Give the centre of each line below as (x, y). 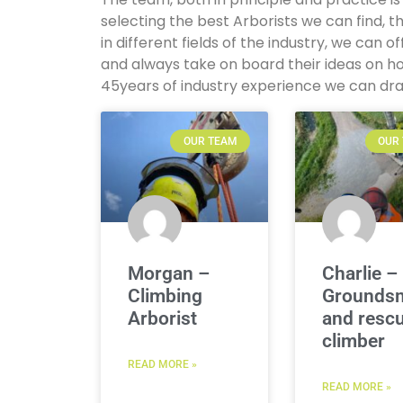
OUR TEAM (210, 142)
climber (354, 340)
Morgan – (169, 273)
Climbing (165, 296)
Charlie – (360, 273)
